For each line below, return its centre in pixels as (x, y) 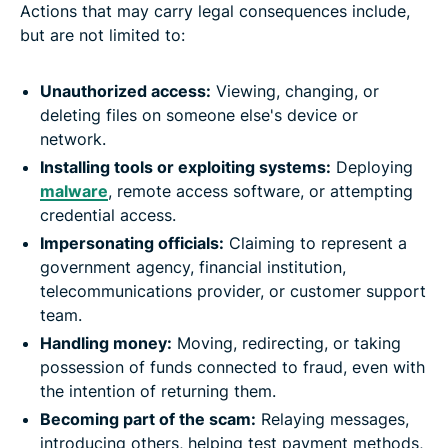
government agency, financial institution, (193, 266)
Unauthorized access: (125, 90)
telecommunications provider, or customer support (233, 290)
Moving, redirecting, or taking (286, 342)
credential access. (108, 214)
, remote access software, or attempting (260, 190)
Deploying (372, 166)
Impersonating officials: (132, 242)
